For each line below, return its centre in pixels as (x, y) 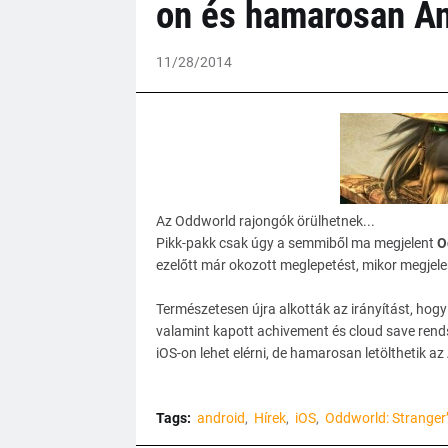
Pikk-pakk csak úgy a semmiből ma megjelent (296, 242)
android (220, 417)
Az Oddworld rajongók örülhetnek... (265, 220)
